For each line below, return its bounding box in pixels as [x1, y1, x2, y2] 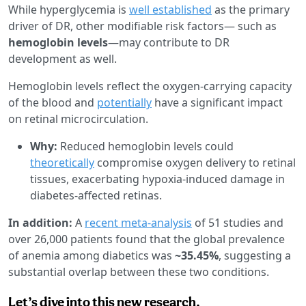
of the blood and [8, 94, 97, 110]
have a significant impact [152, 94, 283, 110]
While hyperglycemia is [8, 1, 129, 17]
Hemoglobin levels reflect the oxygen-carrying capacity [8, 78, 292, 94]
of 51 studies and [192, 214, 283, 230]
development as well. [8, 51, 117, 66]
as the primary [212, 1, 290, 17]
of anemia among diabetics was [8, 247, 175, 263]
